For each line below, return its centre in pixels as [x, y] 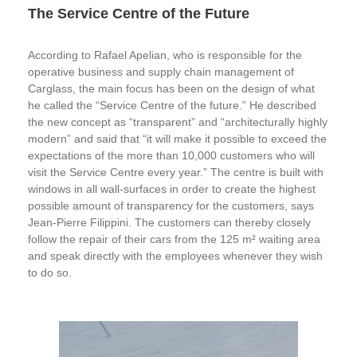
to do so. [50, 273]
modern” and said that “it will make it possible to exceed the [177, 139]
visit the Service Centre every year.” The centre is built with [176, 172]
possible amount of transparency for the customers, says [171, 206]
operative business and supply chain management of [161, 72]
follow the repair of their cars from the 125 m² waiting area [174, 239]
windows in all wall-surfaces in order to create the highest [172, 189]
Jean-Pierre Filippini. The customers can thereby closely [169, 222]
